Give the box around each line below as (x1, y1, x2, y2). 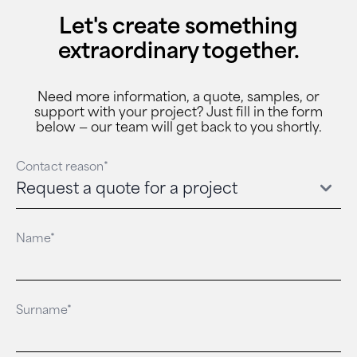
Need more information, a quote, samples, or (37, 91, 320, 104)
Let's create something (59, 17, 298, 39)
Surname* (16, 305, 72, 317)
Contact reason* (16, 162, 108, 174)
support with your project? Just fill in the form (34, 106, 323, 120)
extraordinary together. (57, 41, 300, 64)
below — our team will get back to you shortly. (35, 121, 322, 135)
